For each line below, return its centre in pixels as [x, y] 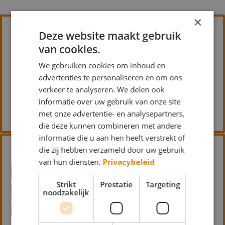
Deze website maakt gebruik [110, 35]
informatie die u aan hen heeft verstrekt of [112, 137]
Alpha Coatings [44, 35]
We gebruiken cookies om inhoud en [102, 65]
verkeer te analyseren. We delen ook [102, 89]
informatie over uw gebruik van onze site [110, 101]
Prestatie [117, 184]
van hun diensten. [71, 161]
